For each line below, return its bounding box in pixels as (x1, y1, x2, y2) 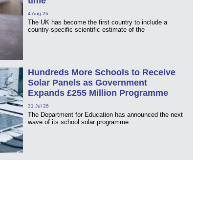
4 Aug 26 (28, 10, 48, 16)
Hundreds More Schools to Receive (28, 67, 175, 77)
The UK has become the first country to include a (28, 18, 167, 26)
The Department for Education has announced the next (28, 110, 183, 118)
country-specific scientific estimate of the (28, 25, 145, 33)
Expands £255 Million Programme (28, 88, 168, 98)
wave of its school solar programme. (28, 118, 131, 126)
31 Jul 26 (28, 103, 49, 109)
